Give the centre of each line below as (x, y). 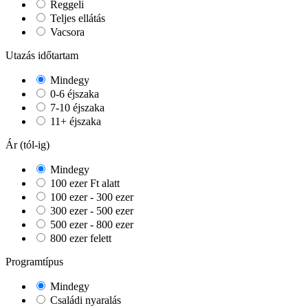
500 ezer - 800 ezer (90, 224)
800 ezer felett (79, 238)
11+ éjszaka (74, 121)
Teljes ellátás (76, 18)
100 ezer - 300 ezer (90, 197)
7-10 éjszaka (76, 108)
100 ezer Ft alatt (84, 183)
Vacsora (66, 32)
